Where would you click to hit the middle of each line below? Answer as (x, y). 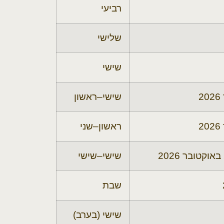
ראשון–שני (101, 126)
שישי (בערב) (97, 214)
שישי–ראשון (98, 96)
